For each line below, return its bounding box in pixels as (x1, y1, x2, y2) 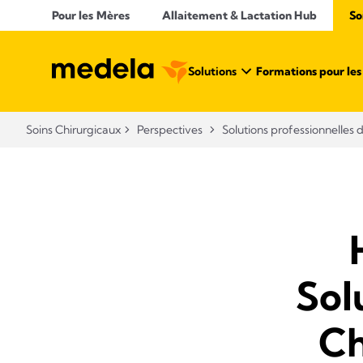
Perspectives (137, 122, 203, 137)
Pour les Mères (52, 8, 130, 23)
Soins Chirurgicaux (26, 122, 121, 137)
